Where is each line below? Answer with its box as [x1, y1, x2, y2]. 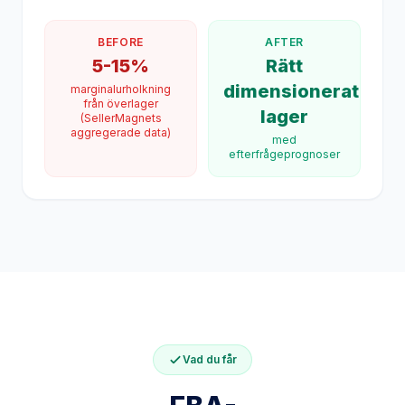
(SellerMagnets [80, 97, 162, 110]
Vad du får [183, 338, 237, 352]
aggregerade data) [71, 111, 171, 125]
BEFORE [98, 21, 144, 34]
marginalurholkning [71, 68, 171, 81]
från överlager [83, 82, 158, 96]
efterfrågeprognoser [229, 133, 340, 146]
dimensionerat [223, 66, 359, 88]
